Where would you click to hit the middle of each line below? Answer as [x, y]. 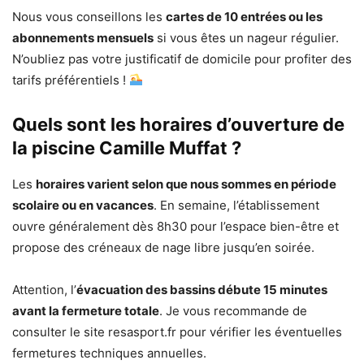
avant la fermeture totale [86, 310]
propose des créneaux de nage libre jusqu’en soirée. [163, 247]
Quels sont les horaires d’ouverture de [178, 124]
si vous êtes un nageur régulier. [246, 37]
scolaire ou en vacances [83, 205]
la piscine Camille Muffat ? [127, 147]
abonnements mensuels [83, 37]
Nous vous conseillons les [89, 16]
